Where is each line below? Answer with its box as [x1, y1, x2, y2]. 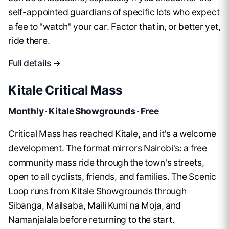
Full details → [8, 58, 61, 69]
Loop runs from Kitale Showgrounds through [8, 186, 187, 197]
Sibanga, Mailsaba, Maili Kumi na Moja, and [8, 200, 181, 211]
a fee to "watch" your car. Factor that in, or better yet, [8, 21, 221, 32]
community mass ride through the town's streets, [8, 157, 204, 168]
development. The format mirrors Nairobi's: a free [8, 143, 208, 154]
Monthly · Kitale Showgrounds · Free [8, 106, 159, 117]
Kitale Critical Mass [8, 83, 122, 98]
